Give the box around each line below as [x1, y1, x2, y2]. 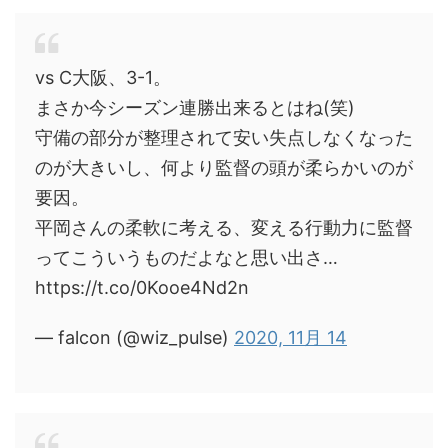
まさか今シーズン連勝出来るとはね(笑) [35, 97, 355, 118]
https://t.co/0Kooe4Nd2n [35, 277, 249, 298]
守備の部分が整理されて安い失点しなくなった [35, 127, 413, 148]
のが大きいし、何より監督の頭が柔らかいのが [35, 157, 413, 178]
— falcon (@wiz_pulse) [35, 327, 234, 348]
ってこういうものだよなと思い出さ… [35, 247, 338, 268]
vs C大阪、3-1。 [35, 67, 171, 88]
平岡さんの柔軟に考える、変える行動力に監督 [35, 217, 413, 238]
